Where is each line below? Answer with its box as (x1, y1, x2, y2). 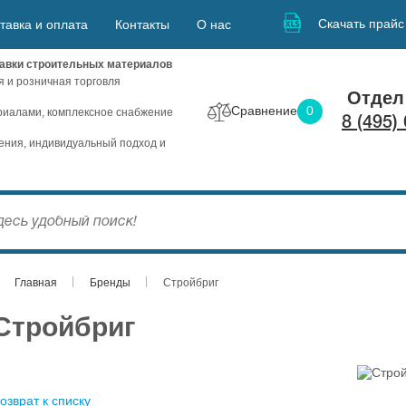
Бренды (90, 276, 131, 289)
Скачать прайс (317, 15, 404, 31)
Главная (14, 276, 58, 289)
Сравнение (231, 102, 297, 118)
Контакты (115, 17, 169, 32)
